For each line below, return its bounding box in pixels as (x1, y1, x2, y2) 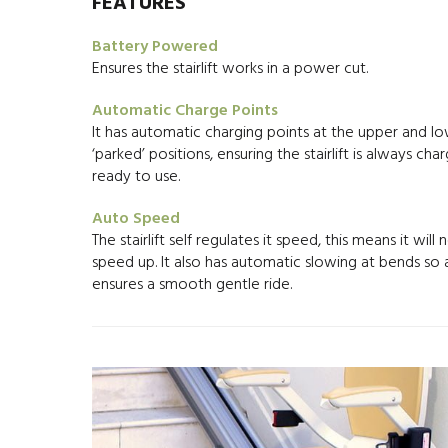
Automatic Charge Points (92, 98, 278, 124)
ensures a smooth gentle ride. (92, 272, 292, 298)
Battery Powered (92, 34, 218, 60)
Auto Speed (92, 206, 180, 232)
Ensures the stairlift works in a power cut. (92, 56, 368, 82)
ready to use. (92, 164, 180, 190)
